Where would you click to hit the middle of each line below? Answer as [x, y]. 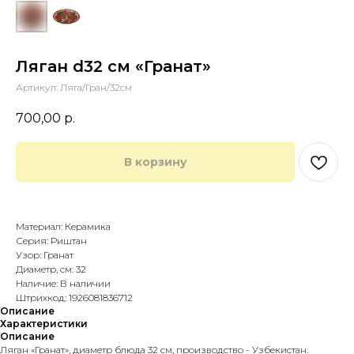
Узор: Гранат [45, 255]
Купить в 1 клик [52, 213]
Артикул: [38, 87]
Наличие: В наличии [63, 284]
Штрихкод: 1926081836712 [74, 298]
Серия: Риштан [51, 241]
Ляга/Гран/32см [96, 87]
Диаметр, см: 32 [51, 269]
